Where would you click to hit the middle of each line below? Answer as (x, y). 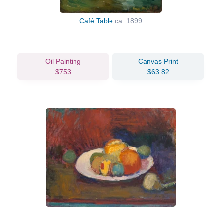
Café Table (97, 20)
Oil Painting (63, 61)
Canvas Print (158, 61)
